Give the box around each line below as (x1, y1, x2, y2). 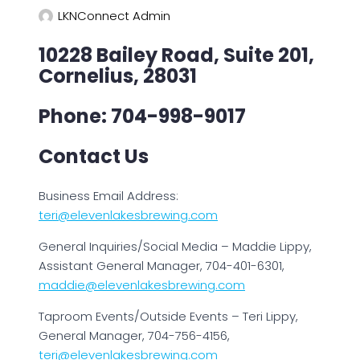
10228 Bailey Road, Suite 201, (39, 42, 314, 68)
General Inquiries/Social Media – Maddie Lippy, (39, 238, 312, 255)
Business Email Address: (39, 187, 178, 204)
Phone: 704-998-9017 (39, 103, 246, 129)
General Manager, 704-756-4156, (39, 327, 230, 344)
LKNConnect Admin (58, 7, 170, 24)
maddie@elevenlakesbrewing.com (39, 276, 245, 293)
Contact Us (39, 143, 149, 170)
